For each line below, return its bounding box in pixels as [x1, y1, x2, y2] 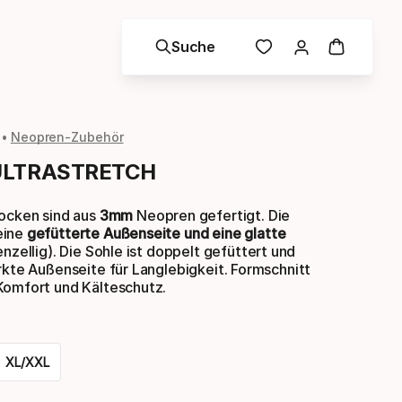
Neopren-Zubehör [10, 129, 124, 144]
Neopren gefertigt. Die [133, 206, 291, 224]
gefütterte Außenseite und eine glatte [26, 224, 286, 242]
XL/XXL [5, 354, 49, 370]
